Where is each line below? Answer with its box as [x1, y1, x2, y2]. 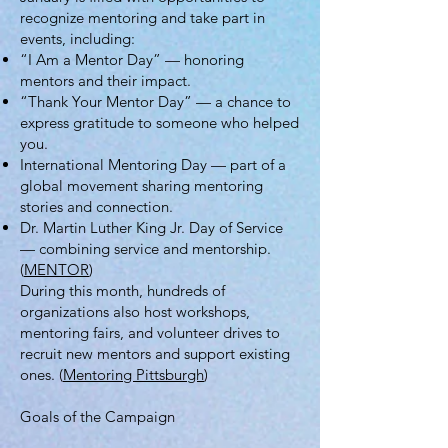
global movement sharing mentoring [20, 176, 263, 195]
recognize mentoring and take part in [20, 8, 265, 27]
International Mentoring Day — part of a [20, 155, 286, 174]
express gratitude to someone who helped [20, 113, 299, 132]
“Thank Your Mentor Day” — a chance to [20, 92, 291, 111]
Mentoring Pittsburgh [63, 365, 204, 384]
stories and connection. [20, 197, 173, 216]
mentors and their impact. [20, 71, 191, 90]
